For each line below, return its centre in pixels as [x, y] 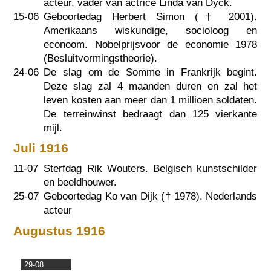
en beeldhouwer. [80, 183]
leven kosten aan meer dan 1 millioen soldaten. [151, 100]
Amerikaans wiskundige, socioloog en [151, 30]
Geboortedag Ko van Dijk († [109, 197]
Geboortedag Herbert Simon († [136, 16]
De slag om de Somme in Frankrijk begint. [151, 72]
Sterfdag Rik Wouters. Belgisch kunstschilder [151, 169]
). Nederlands [227, 197]
